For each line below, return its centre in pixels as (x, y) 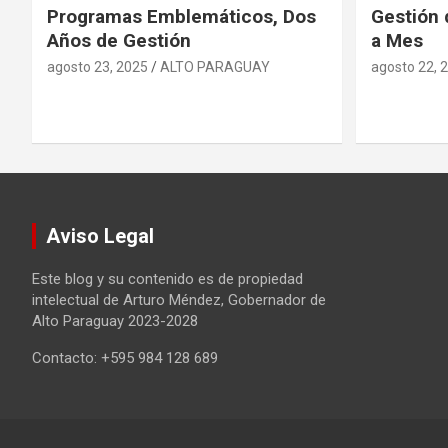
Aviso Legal (100, 236)
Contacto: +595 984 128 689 (125, 358)
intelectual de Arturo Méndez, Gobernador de (179, 300)
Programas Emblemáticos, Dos (181, 17)
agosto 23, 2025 (97, 67)
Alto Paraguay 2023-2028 (115, 321)
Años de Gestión (119, 41)
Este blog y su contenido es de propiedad (167, 279)
